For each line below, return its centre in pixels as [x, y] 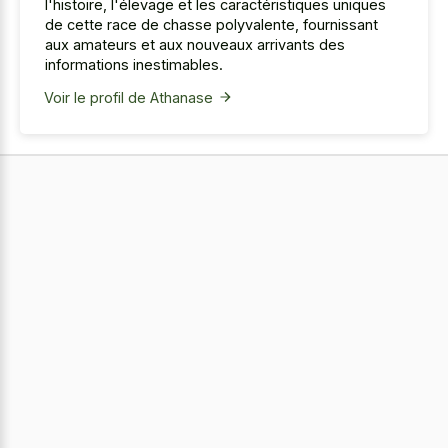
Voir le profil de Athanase [128, 98]
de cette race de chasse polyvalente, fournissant [211, 25]
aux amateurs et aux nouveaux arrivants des [195, 45]
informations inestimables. [134, 65]
